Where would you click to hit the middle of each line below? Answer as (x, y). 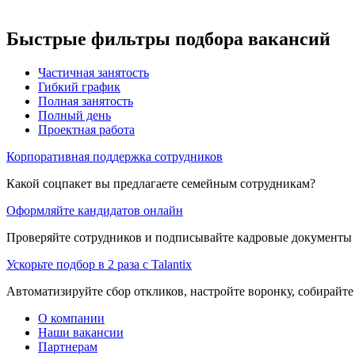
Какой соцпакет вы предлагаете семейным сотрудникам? (161, 183)
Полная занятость (86, 101)
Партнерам (68, 346)
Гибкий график (79, 86)
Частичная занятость (94, 72)
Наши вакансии (81, 332)
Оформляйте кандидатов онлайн (95, 210)
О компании (71, 318)
